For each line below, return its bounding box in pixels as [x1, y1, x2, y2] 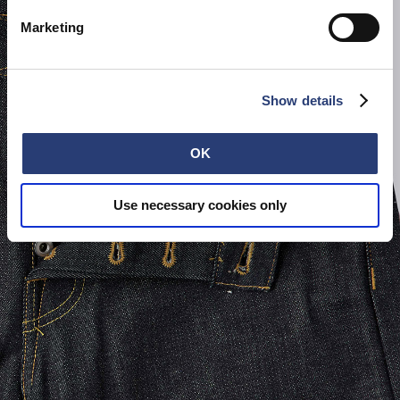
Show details [262, 92, 344, 108]
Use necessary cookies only [113, 196, 287, 212]
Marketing [21, 20, 84, 35]
